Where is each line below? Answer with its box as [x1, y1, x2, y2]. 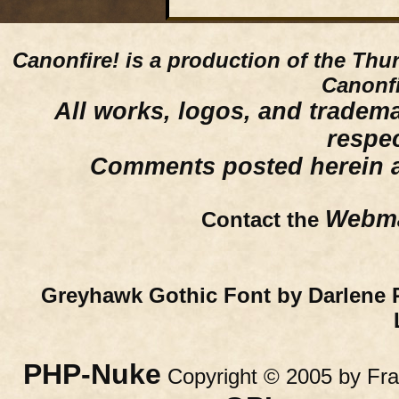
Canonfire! [12, 48, 119, 72]
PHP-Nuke [23, 358, 161, 390]
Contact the [201, 208, 325, 232]
